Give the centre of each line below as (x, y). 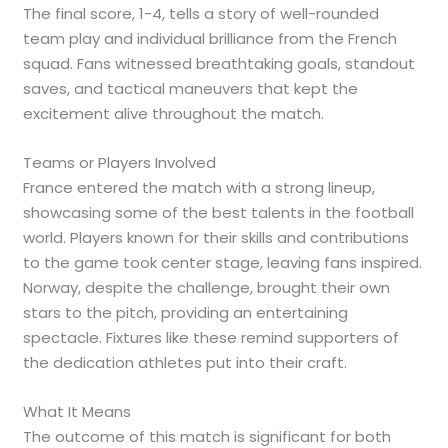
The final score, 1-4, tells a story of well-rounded (201, 14)
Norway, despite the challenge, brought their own (207, 288)
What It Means (77, 412)
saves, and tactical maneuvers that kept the (191, 89)
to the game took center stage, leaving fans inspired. (223, 263)
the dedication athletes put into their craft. (185, 363)
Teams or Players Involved (120, 163)
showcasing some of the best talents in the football (219, 213)
